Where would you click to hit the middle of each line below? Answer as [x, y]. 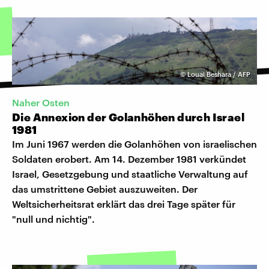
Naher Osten [41, 102]
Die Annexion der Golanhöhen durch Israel [128, 117]
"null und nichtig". [53, 219]
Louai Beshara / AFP [219, 74]
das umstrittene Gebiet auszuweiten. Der [105, 189]
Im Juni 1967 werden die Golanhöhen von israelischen [134, 144]
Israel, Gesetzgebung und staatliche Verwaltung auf [130, 174]
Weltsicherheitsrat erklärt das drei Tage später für [124, 204]
